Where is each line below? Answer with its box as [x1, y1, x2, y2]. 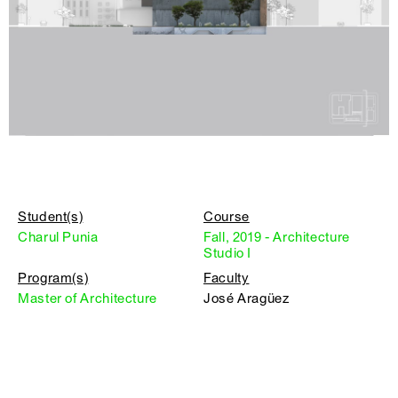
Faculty [203, 270, 250, 286]
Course [203, 209, 250, 225]
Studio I [203, 245, 252, 261]
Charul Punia [18, 229, 99, 245]
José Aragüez [203, 291, 290, 306]
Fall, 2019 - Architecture [203, 229, 350, 245]
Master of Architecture [18, 291, 157, 306]
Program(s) [18, 270, 89, 286]
